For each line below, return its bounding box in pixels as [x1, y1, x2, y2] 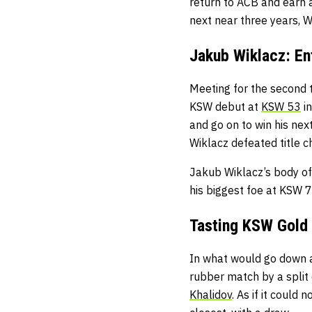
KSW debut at [189, 100, 261, 114]
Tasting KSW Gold [189, 216, 308, 236]
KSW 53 [261, 100, 301, 114]
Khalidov [189, 288, 232, 302]
